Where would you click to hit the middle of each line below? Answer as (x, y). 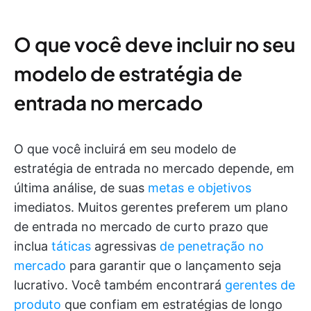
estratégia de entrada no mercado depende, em (154, 168)
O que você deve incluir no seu (154, 44)
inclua (33, 246)
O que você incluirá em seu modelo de (125, 149)
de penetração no (212, 246)
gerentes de (260, 285)
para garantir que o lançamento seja (174, 265)
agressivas (125, 246)
